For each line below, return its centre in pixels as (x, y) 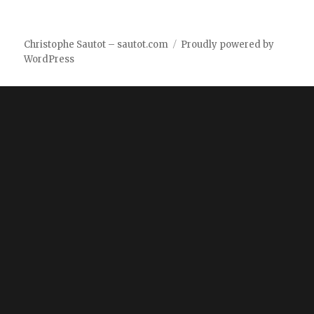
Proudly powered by (228, 44)
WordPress (49, 59)
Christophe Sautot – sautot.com (96, 44)
